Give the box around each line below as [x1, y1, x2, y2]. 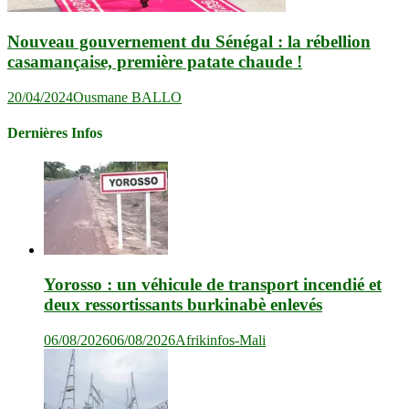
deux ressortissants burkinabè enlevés [44, 295, 322, 315]
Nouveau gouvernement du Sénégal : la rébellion [7, 32, 371, 52]
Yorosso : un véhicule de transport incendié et [44, 275, 382, 295]
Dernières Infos [7, 125, 102, 142]
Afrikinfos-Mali [175, 332, 266, 349]
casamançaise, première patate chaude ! [7, 52, 302, 72]
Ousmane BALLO [73, 89, 182, 106]
